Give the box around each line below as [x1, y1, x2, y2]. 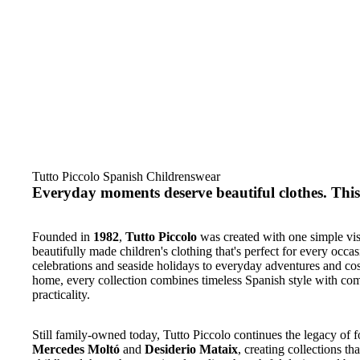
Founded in [32, 229, 93, 243]
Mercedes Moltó [32, 342, 120, 356]
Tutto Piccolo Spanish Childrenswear [32, 170, 220, 183]
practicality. [32, 287, 90, 301]
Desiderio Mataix [145, 342, 238, 356]
